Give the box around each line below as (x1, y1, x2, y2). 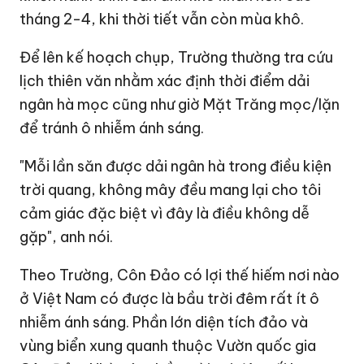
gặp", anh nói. (19, 227, 114, 246)
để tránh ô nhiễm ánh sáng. (19, 118, 205, 137)
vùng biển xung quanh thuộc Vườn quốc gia (19, 336, 317, 355)
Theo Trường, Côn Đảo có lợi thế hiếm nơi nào (19, 265, 340, 284)
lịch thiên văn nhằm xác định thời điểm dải (19, 71, 310, 90)
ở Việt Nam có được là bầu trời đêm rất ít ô (19, 288, 320, 308)
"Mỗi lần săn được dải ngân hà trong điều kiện (19, 156, 332, 175)
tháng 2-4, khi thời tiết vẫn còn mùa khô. (19, 9, 305, 28)
